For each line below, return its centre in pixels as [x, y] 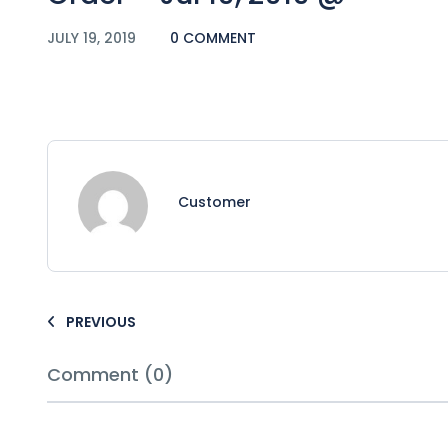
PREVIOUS [101, 321]
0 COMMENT [213, 37]
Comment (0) [110, 374]
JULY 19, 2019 [93, 37]
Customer [214, 201]
